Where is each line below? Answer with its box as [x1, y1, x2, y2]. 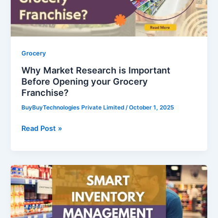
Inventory [21, 177, 54, 186]
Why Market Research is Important [21, 65, 171, 76]
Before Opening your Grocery [21, 76, 148, 87]
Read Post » [21, 124, 63, 133]
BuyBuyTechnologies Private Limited [21, 104, 126, 111]
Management [21, 189, 67, 198]
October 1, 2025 [129, 104, 174, 111]
